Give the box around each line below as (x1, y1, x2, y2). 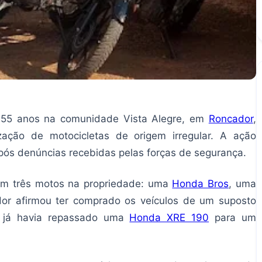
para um (209, 212, 256, 224)
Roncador (208, 113, 253, 125)
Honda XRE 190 (129, 212, 209, 224)
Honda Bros (172, 178, 229, 190)
